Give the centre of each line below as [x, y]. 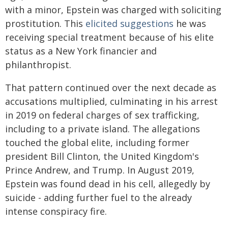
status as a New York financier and [81, 51]
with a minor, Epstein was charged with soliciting [113, 9]
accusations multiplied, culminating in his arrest [111, 101]
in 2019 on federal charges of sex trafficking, [102, 115]
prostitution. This [45, 23]
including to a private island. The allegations [103, 129]
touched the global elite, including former [97, 142]
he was [190, 23]
